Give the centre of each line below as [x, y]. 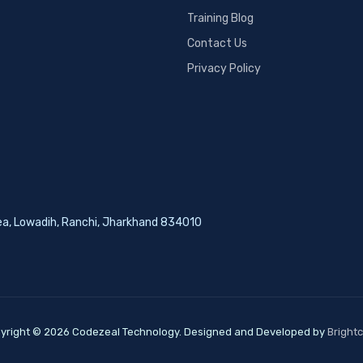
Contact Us [218, 43]
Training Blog [221, 18]
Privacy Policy [224, 68]
